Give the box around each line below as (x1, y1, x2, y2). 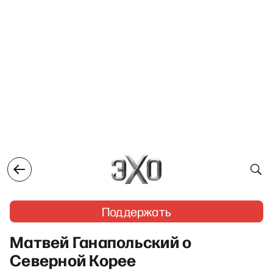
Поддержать (102, 204, 171, 219)
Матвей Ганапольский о (10, 230, 192, 252)
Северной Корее (10, 249, 136, 271)
